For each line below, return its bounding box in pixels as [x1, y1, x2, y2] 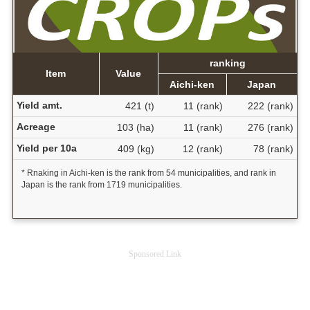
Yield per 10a [16, 143, 77, 154]
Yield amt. [16, 100, 62, 111]
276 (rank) [247, 122, 293, 134]
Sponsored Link [129, 249, 181, 259]
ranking [209, 57, 246, 69]
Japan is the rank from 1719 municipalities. [21, 180, 182, 190]
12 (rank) [182, 143, 223, 155]
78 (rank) [253, 143, 293, 155]
